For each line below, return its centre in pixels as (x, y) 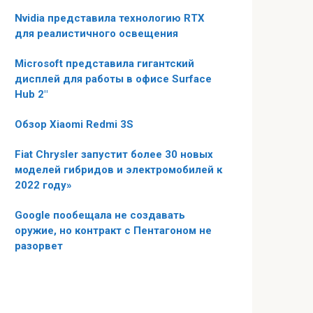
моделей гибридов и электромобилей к (118, 169)
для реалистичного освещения (96, 33)
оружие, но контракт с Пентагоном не (113, 230)
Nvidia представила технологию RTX (110, 18)
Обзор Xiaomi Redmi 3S (74, 124)
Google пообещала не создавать (100, 215)
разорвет (39, 246)
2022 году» (43, 185)
